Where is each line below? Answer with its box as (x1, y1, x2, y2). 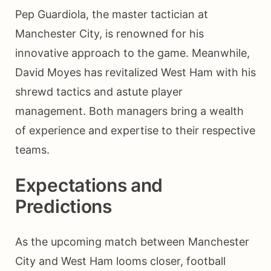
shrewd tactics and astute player (15, 85, 183, 99)
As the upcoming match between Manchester (15, 235, 249, 249)
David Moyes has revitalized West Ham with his (15, 66, 256, 79)
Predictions (15, 195, 112, 218)
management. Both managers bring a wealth (15, 105, 244, 118)
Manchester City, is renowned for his (15, 27, 204, 41)
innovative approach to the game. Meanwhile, (15, 47, 250, 60)
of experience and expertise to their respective (15, 124, 255, 137)
